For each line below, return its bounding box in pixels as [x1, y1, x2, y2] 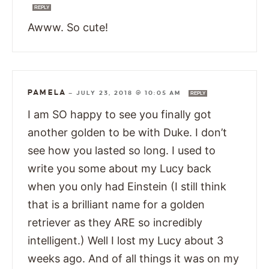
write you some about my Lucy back [28, 162, 211, 175]
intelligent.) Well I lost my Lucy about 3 [28, 234, 223, 247]
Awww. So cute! [28, 21, 111, 34]
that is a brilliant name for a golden [28, 198, 205, 211]
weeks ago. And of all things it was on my [28, 252, 239, 265]
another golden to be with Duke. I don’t [28, 126, 227, 139]
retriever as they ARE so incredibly [28, 216, 202, 229]
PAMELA [28, 88, 67, 97]
